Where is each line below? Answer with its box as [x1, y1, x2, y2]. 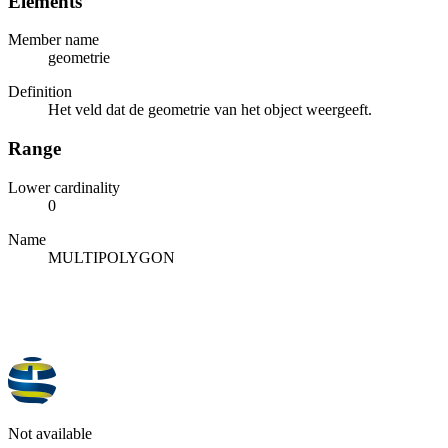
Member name [8, 31, 99, 49]
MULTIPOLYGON [48, 248, 175, 266]
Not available [8, 424, 92, 442]
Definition [8, 83, 72, 101]
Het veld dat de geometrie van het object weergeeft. [48, 101, 372, 119]
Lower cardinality [8, 178, 120, 196]
